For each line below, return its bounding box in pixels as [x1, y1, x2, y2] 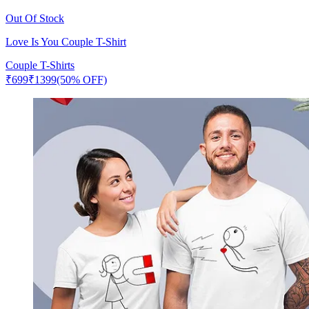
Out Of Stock [6, 12, 64, 24]
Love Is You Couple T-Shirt [6, 35, 126, 48]
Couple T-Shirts [6, 59, 74, 71]
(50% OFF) [57, 73, 107, 86]
